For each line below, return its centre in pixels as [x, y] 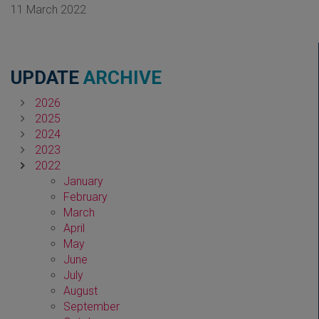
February [86, 197]
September [92, 306]
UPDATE [47, 77]
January [84, 181]
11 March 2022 [48, 9]
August [81, 291]
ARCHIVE [122, 77]
